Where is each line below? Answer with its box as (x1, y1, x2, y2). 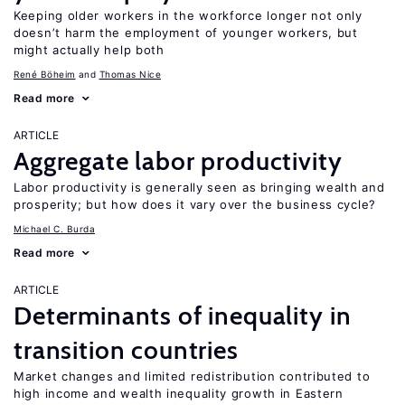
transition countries (14, 334, 239, 365)
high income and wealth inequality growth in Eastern (14, 386, 344, 400)
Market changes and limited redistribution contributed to (14, 369, 371, 383)
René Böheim (14, 69, 76, 80)
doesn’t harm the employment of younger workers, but (14, 25, 358, 40)
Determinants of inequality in (14, 300, 352, 331)
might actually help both (14, 42, 165, 57)
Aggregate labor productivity (14, 146, 343, 176)
